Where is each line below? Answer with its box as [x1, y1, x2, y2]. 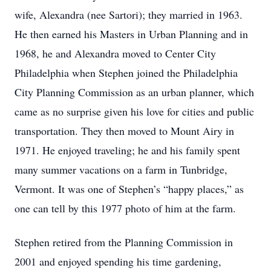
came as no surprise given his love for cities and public [15, 104, 254, 119]
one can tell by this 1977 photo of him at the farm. [15, 201, 236, 215]
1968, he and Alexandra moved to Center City [15, 46, 216, 60]
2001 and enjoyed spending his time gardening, [15, 254, 221, 269]
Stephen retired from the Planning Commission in [15, 235, 233, 249]
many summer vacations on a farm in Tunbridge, [15, 162, 227, 177]
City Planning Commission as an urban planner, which [15, 85, 254, 99]
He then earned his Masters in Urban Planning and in [15, 27, 248, 41]
